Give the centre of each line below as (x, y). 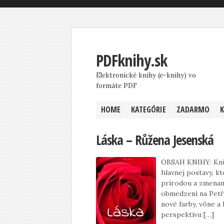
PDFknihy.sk (131, 60)
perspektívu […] (187, 214)
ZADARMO (193, 109)
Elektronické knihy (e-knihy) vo (146, 75)
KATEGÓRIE (148, 109)
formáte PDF (116, 86)
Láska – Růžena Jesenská (155, 140)
